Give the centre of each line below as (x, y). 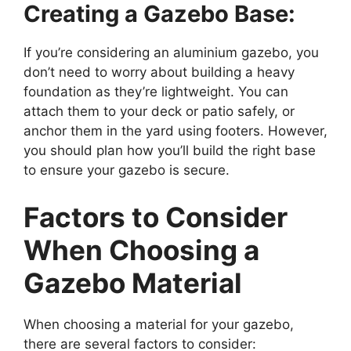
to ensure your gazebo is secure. (127, 170)
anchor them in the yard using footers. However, (175, 131)
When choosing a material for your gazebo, (159, 324)
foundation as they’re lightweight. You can (156, 92)
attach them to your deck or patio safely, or (159, 112)
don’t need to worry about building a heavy (159, 72)
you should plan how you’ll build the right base (170, 151)
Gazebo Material (133, 282)
